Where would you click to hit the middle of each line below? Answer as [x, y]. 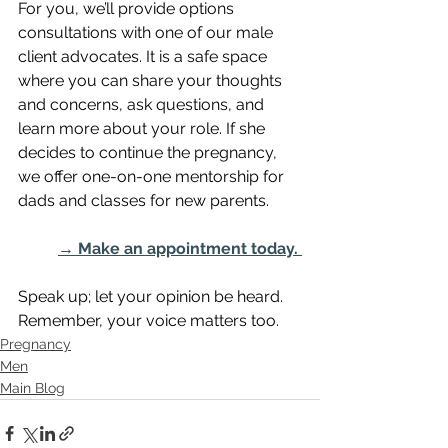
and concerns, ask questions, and [143, 105]
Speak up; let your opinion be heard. [152, 297]
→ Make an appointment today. [180, 249]
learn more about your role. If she [143, 129]
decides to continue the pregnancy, [149, 153]
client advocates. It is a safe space [144, 57]
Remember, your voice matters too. [148, 321]
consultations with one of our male [147, 33]
